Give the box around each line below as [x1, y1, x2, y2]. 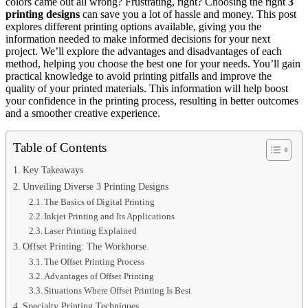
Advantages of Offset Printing [44, 270, 155, 281]
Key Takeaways [22, 164, 83, 175]
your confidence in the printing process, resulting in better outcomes [5, 94, 298, 107]
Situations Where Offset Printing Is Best [44, 285, 192, 296]
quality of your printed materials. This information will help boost [5, 82, 288, 94]
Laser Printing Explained [44, 225, 137, 236]
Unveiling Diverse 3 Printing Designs [22, 180, 168, 192]
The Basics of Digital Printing [44, 196, 155, 207]
